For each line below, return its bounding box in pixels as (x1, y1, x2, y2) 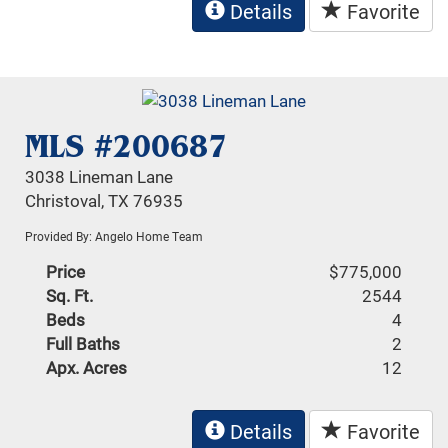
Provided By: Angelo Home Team (25, 227, 204, 244)
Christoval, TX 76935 (25, 188, 184, 212)
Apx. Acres (46, 355, 128, 379)
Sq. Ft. (46, 283, 94, 307)
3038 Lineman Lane (25, 164, 174, 188)
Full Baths (46, 331, 121, 355)
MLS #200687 (25, 125, 228, 166)
